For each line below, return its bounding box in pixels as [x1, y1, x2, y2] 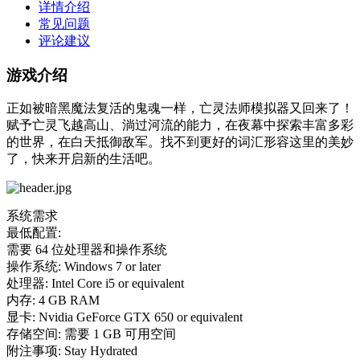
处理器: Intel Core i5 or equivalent [6, 276, 184, 291]
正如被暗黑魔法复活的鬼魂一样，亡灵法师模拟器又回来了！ [6, 101, 354, 116]
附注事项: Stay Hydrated [6, 344, 137, 358]
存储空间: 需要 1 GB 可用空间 [6, 327, 176, 342]
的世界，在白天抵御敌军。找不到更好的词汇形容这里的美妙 [6, 135, 354, 149]
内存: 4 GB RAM [6, 293, 100, 308]
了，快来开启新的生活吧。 [6, 152, 161, 166]
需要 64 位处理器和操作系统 [6, 243, 167, 257]
